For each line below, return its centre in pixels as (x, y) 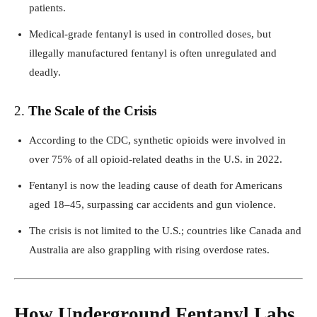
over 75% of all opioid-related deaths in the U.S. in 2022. (156, 159)
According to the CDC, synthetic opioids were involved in (157, 140)
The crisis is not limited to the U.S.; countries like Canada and (165, 230)
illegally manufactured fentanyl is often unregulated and (153, 53)
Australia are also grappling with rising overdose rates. (149, 249)
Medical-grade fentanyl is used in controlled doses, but (150, 34)
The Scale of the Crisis (92, 110)
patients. (47, 7)
